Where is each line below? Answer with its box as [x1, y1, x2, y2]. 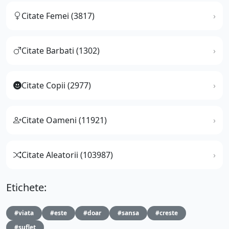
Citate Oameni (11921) [21, 114, 107, 126]
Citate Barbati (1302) [21, 44, 100, 56]
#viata [14, 208, 34, 217]
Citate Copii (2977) [21, 79, 91, 91]
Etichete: [6, 180, 47, 194]
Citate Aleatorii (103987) [21, 149, 113, 161]
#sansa [118, 208, 139, 217]
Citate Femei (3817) [21, 10, 95, 21]
